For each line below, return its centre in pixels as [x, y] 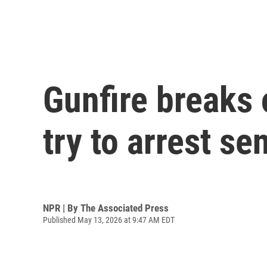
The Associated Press [125, 208]
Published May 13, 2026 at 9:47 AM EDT [109, 220]
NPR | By [62, 208]
